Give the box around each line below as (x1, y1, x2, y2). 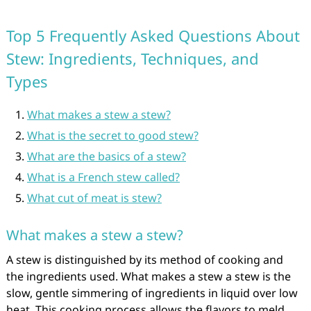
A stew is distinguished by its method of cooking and (6, 252, 283, 267)
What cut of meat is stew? (26, 190, 162, 205)
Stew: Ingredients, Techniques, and (6, 48, 259, 69)
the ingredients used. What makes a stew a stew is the (6, 269, 291, 284)
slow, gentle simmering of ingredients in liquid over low (6, 285, 298, 301)
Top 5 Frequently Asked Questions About (6, 25, 300, 46)
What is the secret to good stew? (26, 128, 199, 143)
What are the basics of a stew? (26, 149, 186, 164)
